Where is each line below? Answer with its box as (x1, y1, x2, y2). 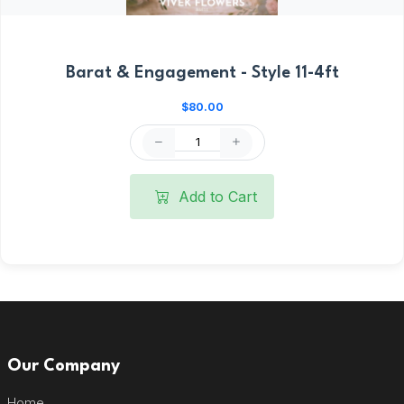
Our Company (6, 358, 120, 374)
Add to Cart (174, 188, 257, 206)
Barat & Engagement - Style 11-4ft (65, 65, 339, 81)
